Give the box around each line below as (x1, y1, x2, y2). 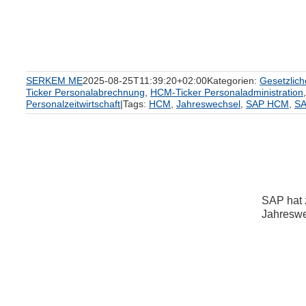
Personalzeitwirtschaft (26, 98, 120, 109)
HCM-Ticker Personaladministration (150, 87, 303, 98)
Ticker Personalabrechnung (26, 87, 145, 98)
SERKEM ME (26, 75, 83, 86)
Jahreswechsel (176, 98, 240, 109)
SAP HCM (246, 98, 289, 109)
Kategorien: (207, 75, 260, 86)
